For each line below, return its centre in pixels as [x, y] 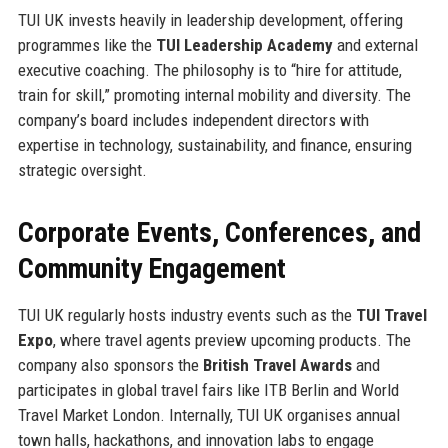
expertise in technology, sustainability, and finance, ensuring [214, 145]
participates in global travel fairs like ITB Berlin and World [208, 390]
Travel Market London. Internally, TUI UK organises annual [208, 415]
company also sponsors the [110, 365]
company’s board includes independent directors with [193, 120]
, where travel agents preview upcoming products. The [231, 340]
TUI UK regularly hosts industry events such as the [186, 315]
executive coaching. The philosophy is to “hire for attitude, [209, 70]
